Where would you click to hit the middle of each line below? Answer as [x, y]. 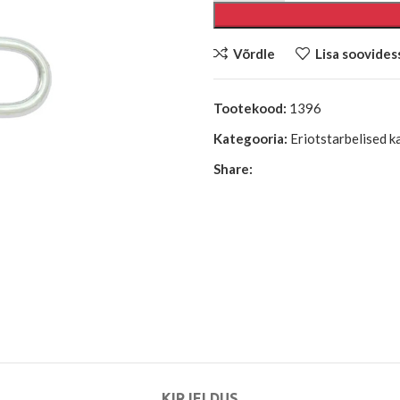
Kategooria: [250, 138]
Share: [233, 169]
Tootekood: [251, 108]
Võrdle [254, 53]
